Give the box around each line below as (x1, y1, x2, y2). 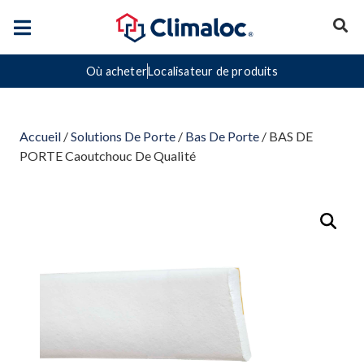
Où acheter (86, 64, 148, 79)
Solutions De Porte (71, 128, 175, 145)
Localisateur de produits (148, 64, 278, 79)
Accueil (19, 128, 62, 145)
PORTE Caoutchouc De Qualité (19, 148, 196, 164)
